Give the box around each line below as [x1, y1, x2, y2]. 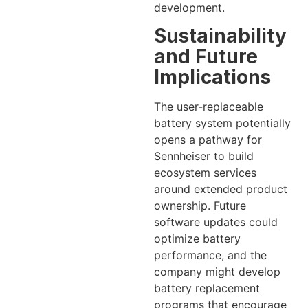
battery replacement [154, 281, 260, 296]
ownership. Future [154, 199, 246, 213]
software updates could [154, 215, 278, 230]
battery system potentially [154, 116, 291, 131]
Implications [154, 65, 271, 89]
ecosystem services [154, 166, 256, 180]
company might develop [154, 265, 280, 279]
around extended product [154, 182, 287, 197]
